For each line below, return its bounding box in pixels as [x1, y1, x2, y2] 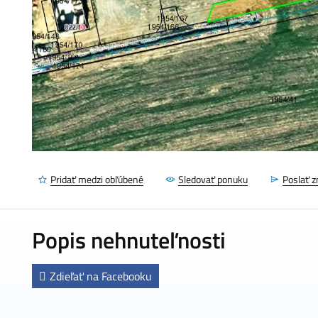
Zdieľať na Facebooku [50, 268, 152, 285]
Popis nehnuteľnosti [32, 223, 226, 257]
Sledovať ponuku [178, 172, 248, 187]
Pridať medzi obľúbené [50, 172, 143, 187]
